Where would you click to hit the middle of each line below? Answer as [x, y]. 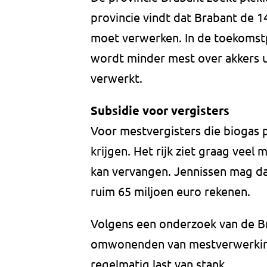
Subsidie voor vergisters [160, 111]
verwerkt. [117, 78]
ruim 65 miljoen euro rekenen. [170, 191]
